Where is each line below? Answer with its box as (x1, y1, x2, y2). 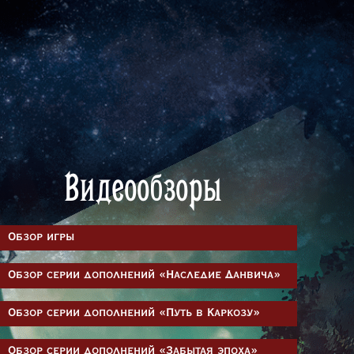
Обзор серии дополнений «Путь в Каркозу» (8, 307, 260, 320)
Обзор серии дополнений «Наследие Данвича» (8, 269, 281, 282)
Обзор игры (8, 231, 74, 244)
